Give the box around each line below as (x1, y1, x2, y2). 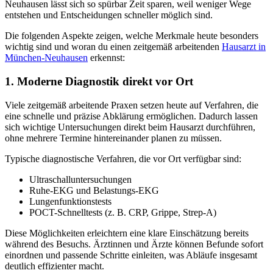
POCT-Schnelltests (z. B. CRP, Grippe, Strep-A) (29, 207, 216, 218)
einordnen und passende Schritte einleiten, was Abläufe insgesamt (5, 249, 257, 260)
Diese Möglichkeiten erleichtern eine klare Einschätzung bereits (5, 227, 249, 238)
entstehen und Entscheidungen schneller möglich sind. (5, 10, 215, 21)
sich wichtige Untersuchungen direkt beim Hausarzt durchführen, (5, 121, 255, 132)
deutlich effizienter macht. (5, 260, 104, 271)
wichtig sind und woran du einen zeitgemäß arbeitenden (5, 41, 222, 52)
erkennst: (88, 52, 125, 63)
